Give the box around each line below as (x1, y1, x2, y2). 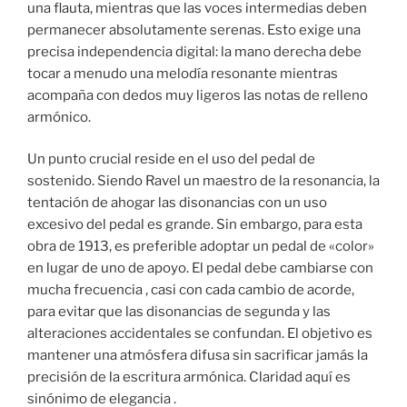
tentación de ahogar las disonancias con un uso (27, 194, 327, 212)
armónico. (27, 108, 91, 125)
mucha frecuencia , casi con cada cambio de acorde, (27, 282, 354, 299)
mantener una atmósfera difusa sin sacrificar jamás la (27, 347, 368, 364)
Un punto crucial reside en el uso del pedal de (27, 151, 315, 168)
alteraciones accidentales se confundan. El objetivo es (27, 325, 372, 342)
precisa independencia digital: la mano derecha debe (27, 43, 362, 60)
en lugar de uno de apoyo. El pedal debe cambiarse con (27, 260, 373, 277)
